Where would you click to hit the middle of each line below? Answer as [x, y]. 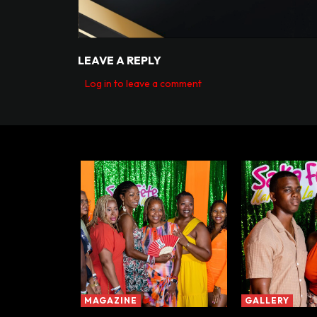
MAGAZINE [111, 300]
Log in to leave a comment [143, 83]
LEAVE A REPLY [120, 60]
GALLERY [267, 300]
